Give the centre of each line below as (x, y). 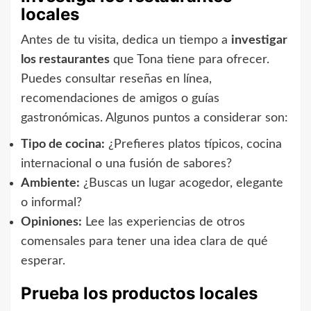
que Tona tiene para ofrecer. (190, 59)
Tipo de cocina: (63, 144)
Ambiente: (50, 183)
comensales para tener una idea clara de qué (144, 241)
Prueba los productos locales (139, 293)
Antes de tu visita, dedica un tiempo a (126, 40)
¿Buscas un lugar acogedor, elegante (182, 183)
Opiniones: (51, 222)
